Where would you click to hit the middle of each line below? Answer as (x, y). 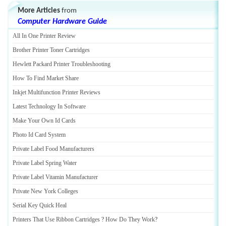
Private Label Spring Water (45, 163)
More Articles (39, 11)
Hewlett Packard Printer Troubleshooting (62, 64)
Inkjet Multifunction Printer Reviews (56, 92)
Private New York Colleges (45, 191)
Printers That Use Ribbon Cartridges (56, 219)
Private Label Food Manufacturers (53, 149)
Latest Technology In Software (49, 106)
